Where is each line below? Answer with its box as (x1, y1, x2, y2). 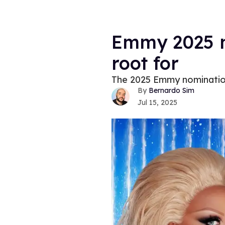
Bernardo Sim (149, 86, 194, 95)
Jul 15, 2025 (138, 98, 177, 107)
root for (111, 52, 179, 74)
